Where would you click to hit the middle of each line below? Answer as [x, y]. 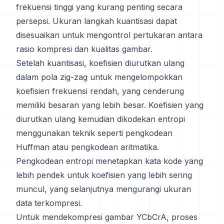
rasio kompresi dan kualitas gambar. [84, 49]
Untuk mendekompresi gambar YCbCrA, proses [107, 217]
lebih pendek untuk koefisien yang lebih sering [104, 175]
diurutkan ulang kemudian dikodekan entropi [100, 119]
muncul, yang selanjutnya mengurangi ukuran [103, 189]
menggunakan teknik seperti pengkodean [94, 133]
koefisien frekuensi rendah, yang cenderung [100, 91]
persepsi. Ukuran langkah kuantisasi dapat [96, 21]
